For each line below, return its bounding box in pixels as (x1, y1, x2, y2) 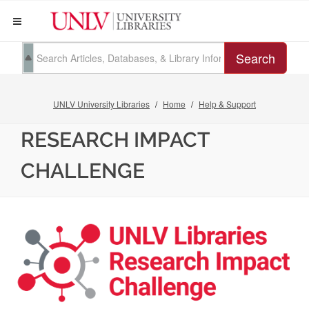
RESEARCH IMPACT (21, 128, 209, 152)
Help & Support (199, 98, 256, 110)
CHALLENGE (21, 159, 145, 183)
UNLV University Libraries (53, 98, 150, 110)
